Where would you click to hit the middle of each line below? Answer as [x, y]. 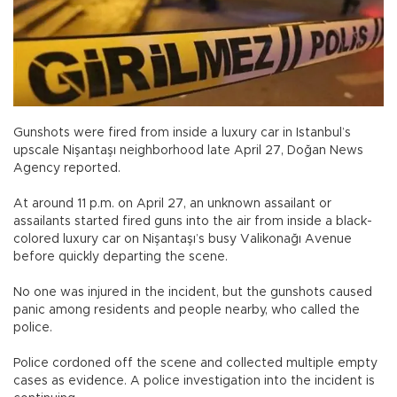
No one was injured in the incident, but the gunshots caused [193, 293]
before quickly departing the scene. [121, 257]
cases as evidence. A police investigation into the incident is [194, 381]
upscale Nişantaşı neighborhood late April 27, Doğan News [188, 151]
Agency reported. [69, 169]
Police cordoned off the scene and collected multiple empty [195, 364]
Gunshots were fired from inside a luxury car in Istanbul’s [182, 133]
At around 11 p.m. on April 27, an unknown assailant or [172, 204]
